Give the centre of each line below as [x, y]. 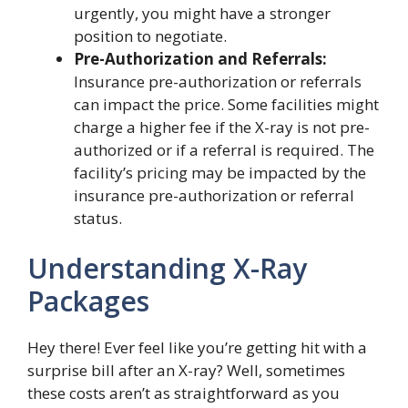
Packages [88, 301]
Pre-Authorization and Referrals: [200, 58]
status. [98, 218]
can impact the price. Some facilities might [226, 104]
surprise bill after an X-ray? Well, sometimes [186, 370]
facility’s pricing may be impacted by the [220, 172]
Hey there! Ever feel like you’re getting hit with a [197, 347]
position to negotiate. [150, 36]
